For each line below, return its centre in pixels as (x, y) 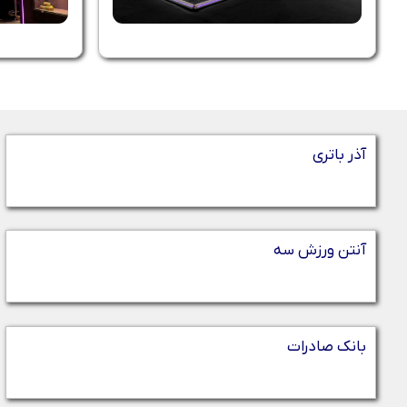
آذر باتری (339, 155)
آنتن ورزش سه (320, 251)
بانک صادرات (327, 347)
